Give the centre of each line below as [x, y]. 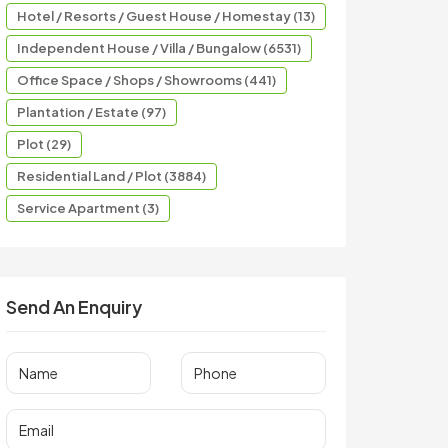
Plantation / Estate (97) [91, 112]
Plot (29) [44, 144]
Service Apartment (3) [88, 208]
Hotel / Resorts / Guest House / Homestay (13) [166, 16]
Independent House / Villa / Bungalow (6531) [159, 48]
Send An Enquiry [74, 306]
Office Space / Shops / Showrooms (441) [146, 80]
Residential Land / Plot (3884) [111, 176]
